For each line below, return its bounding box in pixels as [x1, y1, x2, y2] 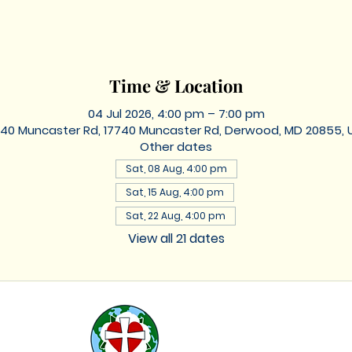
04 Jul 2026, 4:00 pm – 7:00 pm [87, 104, 265, 122]
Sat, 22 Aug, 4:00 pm [125, 208, 225, 222]
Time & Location [108, 73, 244, 97]
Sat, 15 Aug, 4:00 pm [125, 185, 224, 199]
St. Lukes [167, 303, 242, 329]
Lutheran [167, 324, 251, 350]
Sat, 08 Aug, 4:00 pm [125, 161, 227, 175]
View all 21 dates [127, 229, 225, 247]
